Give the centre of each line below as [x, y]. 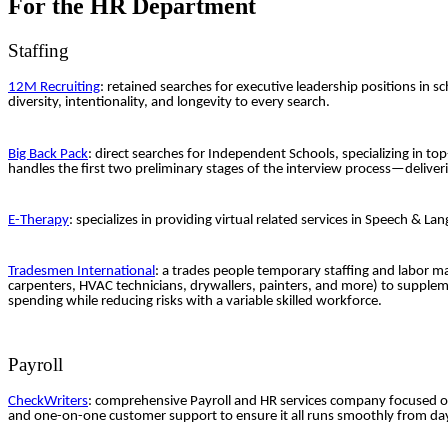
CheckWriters [48, 402]
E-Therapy [38, 220]
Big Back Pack [48, 154]
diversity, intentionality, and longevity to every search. [169, 103]
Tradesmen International [81, 272]
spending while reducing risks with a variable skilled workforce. [195, 302]
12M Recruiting [54, 88]
